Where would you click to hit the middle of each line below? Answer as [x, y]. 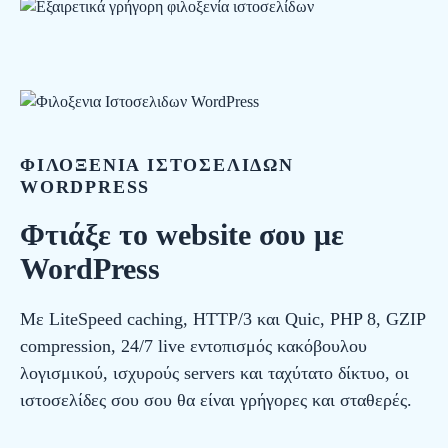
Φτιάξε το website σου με [182, 235]
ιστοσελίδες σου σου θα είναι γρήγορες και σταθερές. [216, 400]
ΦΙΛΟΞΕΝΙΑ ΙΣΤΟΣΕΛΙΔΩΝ [157, 165]
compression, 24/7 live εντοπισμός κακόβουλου [193, 346]
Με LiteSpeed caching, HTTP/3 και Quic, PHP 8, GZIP [222, 319]
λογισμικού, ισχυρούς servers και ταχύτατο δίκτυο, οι [214, 373]
